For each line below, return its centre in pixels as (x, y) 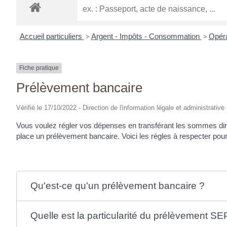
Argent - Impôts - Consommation (146, 36)
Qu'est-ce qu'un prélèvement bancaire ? (118, 185)
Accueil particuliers (52, 36)
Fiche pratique (39, 68)
